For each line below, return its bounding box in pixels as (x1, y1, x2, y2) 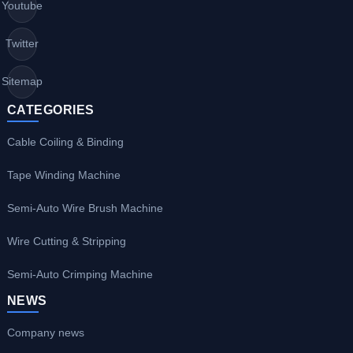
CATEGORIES (6, 102, 95, 117)
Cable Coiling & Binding (6, 136, 124, 149)
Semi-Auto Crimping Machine (6, 268, 153, 281)
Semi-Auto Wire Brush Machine (6, 202, 163, 215)
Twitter (5, 37, 39, 50)
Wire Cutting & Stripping (6, 235, 126, 248)
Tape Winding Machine (6, 169, 121, 182)
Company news (6, 326, 84, 340)
